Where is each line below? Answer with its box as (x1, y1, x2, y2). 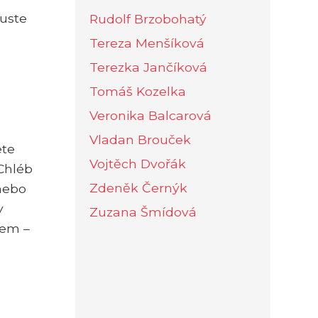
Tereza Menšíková (89, 35, 204, 50)
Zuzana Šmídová (89, 204, 197, 219)
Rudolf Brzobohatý (89, 11, 207, 26)
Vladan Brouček (89, 131, 191, 147)
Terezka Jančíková (89, 59, 207, 75)
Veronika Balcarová (89, 107, 212, 123)
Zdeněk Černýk (89, 180, 187, 195)
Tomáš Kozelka (89, 83, 186, 99)
